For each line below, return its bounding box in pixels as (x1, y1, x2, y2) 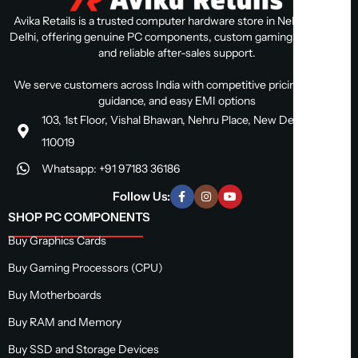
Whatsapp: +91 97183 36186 (41, 161, 180, 177)
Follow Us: (112, 189, 170, 205)
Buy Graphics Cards (8, 233, 106, 249)
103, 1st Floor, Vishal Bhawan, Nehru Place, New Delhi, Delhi (41, 113, 337, 128)
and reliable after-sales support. (98, 46, 256, 61)
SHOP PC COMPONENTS (8, 209, 150, 225)
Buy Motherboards (8, 288, 101, 303)
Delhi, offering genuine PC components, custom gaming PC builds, (9, 30, 345, 45)
